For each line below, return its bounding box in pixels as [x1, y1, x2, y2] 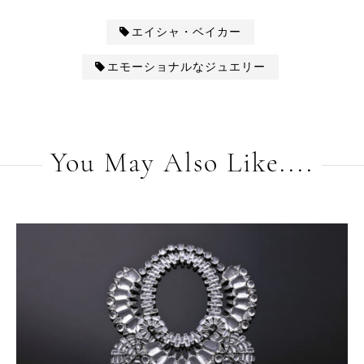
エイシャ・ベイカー [132, 25, 241, 40]
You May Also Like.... [50, 150, 314, 180]
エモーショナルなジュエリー [107, 60, 266, 75]
